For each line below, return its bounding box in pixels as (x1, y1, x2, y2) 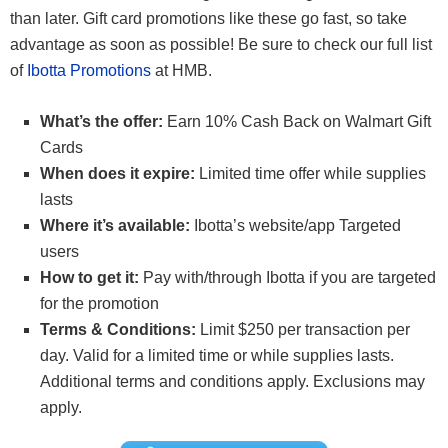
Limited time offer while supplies (199, 164, 426, 182)
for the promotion (40, 294, 159, 312)
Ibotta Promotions (27, 61, 151, 79)
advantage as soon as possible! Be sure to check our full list (10, 35, 432, 53)
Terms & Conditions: (40, 320, 196, 338)
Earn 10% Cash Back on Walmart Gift (163, 112, 431, 130)
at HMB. (151, 61, 212, 79)
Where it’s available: (40, 216, 190, 234)
